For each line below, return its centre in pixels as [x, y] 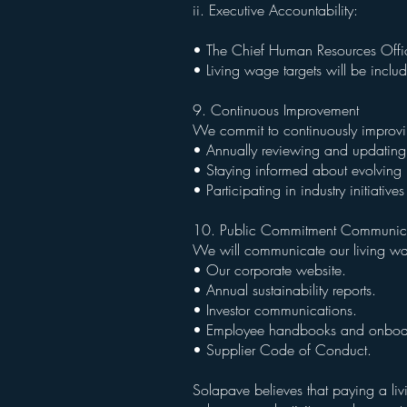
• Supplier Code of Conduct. [284, 350]
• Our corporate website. [272, 270]
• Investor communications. [277, 310]
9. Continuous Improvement [278, 110]
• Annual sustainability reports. [287, 290]
